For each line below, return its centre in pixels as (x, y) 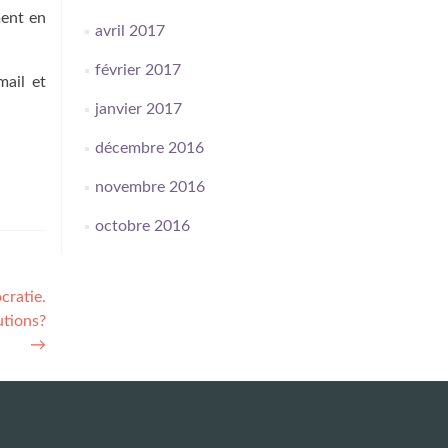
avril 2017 (129, 31)
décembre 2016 (149, 148)
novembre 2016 (149, 187)
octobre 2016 (142, 226)
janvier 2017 (138, 109)
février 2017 (137, 70)
